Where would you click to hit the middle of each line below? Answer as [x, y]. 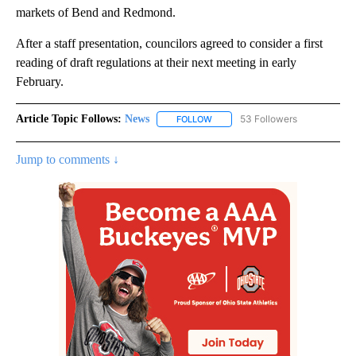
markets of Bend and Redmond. [96, 13]
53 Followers [269, 119]
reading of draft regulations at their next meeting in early [156, 63]
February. [40, 82]
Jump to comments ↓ [68, 160]
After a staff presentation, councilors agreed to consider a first [169, 44]
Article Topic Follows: [69, 119]
